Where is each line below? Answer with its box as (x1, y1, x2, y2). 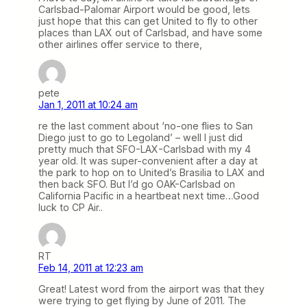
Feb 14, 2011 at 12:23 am (38, 262, 143, 273)
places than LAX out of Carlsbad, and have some (38, 26, 262, 38)
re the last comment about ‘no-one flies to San (38, 119, 253, 132)
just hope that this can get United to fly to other (38, 14, 258, 27)
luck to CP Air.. (38, 201, 103, 213)
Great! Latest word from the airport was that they (38, 283, 265, 295)
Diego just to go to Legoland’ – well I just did (38, 131, 243, 143)
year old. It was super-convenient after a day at (38, 154, 258, 167)
